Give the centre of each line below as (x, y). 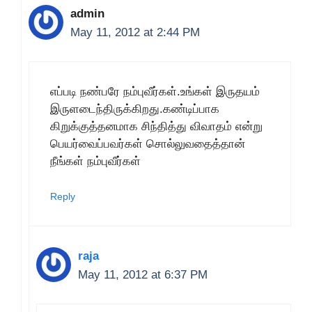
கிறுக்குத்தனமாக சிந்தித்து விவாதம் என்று (156, 126)
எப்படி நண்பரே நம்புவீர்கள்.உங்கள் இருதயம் (155, 91)
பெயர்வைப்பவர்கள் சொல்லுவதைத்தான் (148, 143)
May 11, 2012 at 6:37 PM (143, 275)
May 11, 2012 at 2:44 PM (135, 32)
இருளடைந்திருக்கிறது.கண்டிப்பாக (135, 109)
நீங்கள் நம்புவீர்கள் (95, 161)
